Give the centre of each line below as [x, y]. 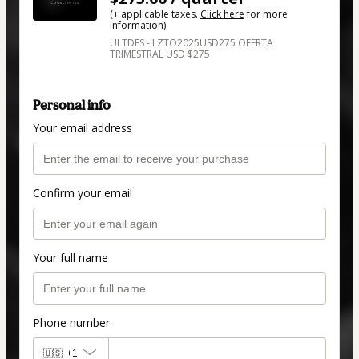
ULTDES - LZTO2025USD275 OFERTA [192, 43]
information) [138, 26]
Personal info [72, 105]
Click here [222, 14]
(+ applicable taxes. [155, 14]
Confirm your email [83, 192]
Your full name [71, 257]
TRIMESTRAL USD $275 [160, 54]
